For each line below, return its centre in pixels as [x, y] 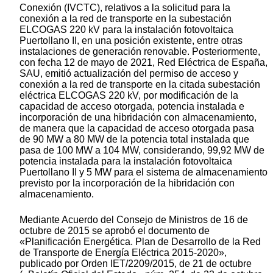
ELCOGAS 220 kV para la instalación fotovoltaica [126, 29]
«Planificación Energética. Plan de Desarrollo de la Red [140, 241]
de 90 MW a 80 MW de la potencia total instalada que [134, 139]
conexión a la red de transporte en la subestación [126, 18]
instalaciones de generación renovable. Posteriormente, [140, 51]
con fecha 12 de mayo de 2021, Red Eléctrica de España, [144, 62]
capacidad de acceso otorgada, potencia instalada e [132, 106]
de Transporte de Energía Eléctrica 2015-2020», [123, 252]
